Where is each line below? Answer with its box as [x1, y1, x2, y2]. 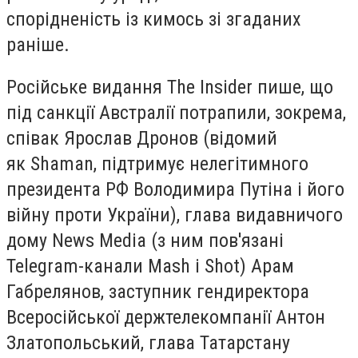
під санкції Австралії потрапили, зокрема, [6, 101, 346, 125]
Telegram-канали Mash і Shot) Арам [6, 255, 294, 278]
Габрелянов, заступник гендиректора [6, 280, 309, 304]
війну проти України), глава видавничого [6, 204, 343, 227]
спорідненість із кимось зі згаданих [6, 7, 301, 30]
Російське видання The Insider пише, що [6, 76, 333, 99]
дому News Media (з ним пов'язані [6, 229, 284, 253]
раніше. [6, 33, 70, 56]
